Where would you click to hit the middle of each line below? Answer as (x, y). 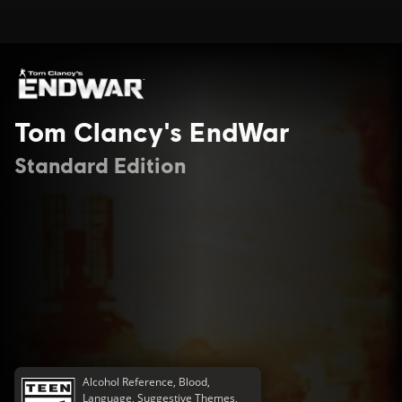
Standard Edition (100, 165)
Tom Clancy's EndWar (152, 131)
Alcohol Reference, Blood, (147, 382)
